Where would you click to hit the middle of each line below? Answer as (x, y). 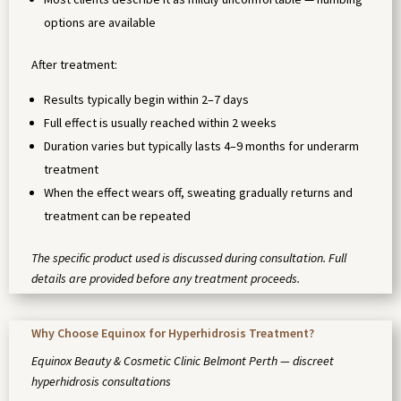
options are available (100, 23)
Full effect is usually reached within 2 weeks (160, 123)
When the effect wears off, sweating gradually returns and (198, 193)
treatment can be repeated (117, 216)
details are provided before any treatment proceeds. (166, 279)
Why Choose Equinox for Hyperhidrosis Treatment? (173, 333)
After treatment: (74, 65)
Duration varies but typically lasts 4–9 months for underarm (201, 146)
